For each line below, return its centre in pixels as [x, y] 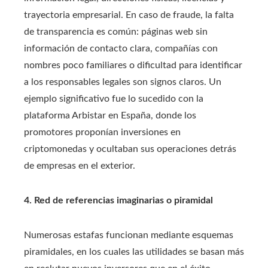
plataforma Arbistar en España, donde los [110, 115]
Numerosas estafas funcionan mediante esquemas [129, 235]
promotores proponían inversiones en [102, 132]
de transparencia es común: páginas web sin [116, 32]
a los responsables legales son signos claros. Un [123, 82]
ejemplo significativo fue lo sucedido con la [114, 99]
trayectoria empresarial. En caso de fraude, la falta [129, 15]
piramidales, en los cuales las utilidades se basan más [134, 252]
